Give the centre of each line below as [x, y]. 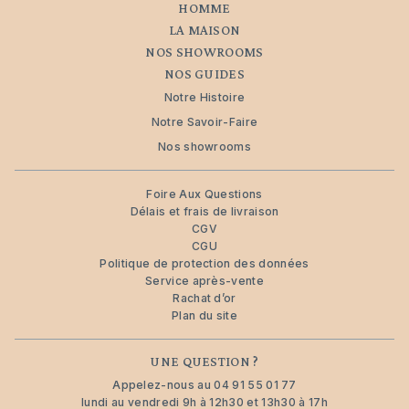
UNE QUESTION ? [204, 361]
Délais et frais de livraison [204, 211]
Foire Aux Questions [204, 194]
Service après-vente [204, 280]
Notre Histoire [204, 97]
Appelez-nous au [163, 384]
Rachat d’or [204, 298]
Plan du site [204, 315]
